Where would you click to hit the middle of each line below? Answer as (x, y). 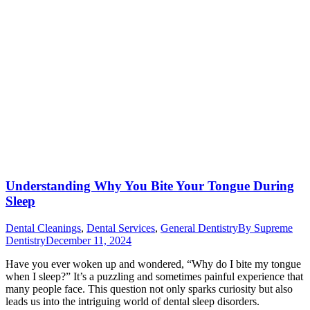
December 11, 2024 (89, 241)
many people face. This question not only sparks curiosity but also (149, 289)
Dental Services (121, 228)
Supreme (273, 228)
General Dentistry (199, 228)
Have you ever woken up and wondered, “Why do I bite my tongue (153, 264)
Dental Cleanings (43, 228)
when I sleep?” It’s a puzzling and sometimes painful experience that (154, 277)
